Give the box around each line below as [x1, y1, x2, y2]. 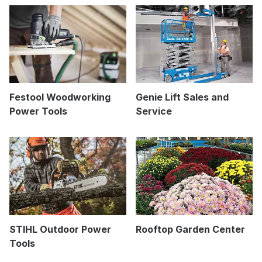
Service [136, 105, 172, 118]
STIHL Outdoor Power [9, 223, 111, 235]
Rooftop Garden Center [136, 223, 245, 235]
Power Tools [9, 105, 67, 118]
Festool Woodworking [9, 91, 111, 104]
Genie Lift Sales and [136, 91, 229, 104]
